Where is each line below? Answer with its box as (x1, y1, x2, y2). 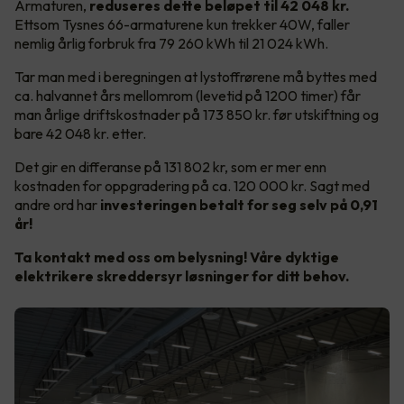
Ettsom (14, 15, 60, 34)
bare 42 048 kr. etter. (14, 124, 146, 143)
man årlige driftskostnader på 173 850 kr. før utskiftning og (14, 106, 379, 124)
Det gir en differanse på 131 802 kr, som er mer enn (14, 158, 326, 177)
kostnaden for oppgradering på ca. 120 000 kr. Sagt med (14, 177, 370, 196)
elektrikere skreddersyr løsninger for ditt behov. (14, 267, 349, 286)
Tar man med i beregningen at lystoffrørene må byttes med (14, 68, 377, 87)
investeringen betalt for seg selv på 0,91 (97, 196, 378, 215)
